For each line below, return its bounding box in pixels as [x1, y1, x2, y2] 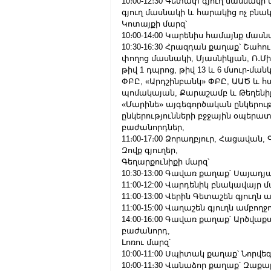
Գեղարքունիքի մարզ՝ [122, 157, 209, 166]
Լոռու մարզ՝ [122, 238, 171, 247]
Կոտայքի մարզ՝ [122, 19, 187, 28]
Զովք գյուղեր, [122, 146, 178, 155]
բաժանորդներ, [122, 123, 184, 132]
